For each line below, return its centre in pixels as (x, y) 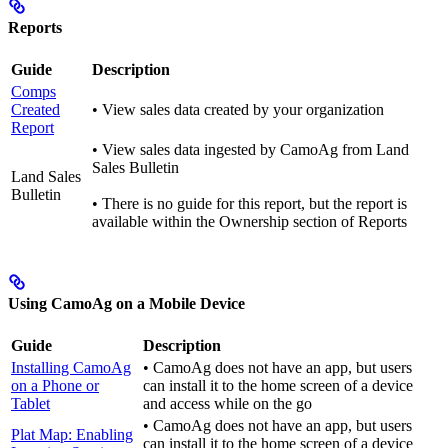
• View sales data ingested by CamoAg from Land (250, 149)
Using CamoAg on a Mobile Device (126, 304)
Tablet (30, 404)
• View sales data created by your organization (238, 109)
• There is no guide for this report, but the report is (249, 203)
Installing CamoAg (71, 368)
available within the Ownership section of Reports (249, 221)
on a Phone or (55, 386)
